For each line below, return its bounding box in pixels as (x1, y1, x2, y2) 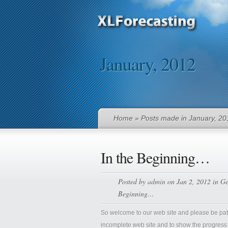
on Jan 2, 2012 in (165, 177, 220, 186)
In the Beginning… (100, 147, 210, 167)
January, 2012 (100, 51, 195, 76)
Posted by (118, 177, 148, 186)
